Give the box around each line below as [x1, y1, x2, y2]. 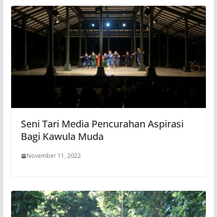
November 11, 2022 [26, 152, 81, 160]
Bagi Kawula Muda [20, 130, 104, 143]
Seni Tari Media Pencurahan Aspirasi [20, 117, 184, 131]
